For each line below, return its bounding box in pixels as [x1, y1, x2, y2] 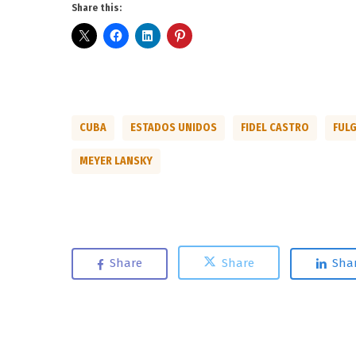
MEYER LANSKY [79, 153, 153, 168]
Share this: [72, 2, 122, 14]
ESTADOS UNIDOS [130, 120, 217, 134]
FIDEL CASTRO [241, 120, 309, 134]
